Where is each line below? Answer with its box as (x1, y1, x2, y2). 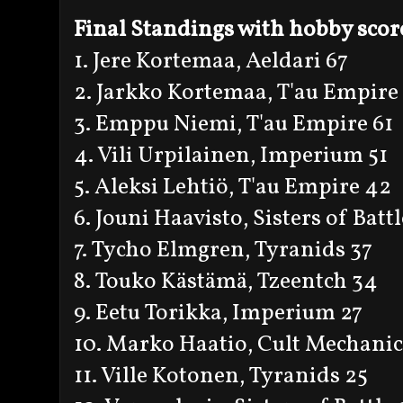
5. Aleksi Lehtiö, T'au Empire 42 (74, 171, 391, 203)
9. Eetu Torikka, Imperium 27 (74, 297, 363, 329)
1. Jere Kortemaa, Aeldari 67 (74, 45, 348, 77)
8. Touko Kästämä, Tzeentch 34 (74, 265, 378, 298)
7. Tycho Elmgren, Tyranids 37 (74, 234, 372, 266)
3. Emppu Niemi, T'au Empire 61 (74, 108, 393, 140)
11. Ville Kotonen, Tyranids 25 (74, 360, 368, 392)
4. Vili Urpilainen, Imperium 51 (74, 139, 388, 172)
